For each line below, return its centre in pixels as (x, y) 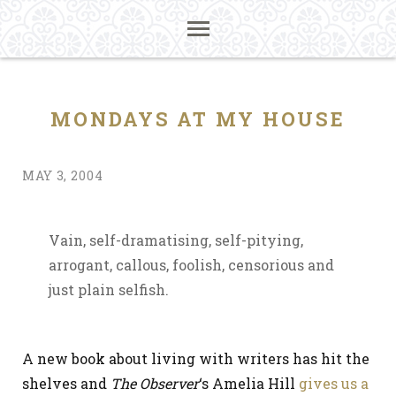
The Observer (155, 383)
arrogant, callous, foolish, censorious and (191, 265)
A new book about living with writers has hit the (196, 358)
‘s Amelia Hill (249, 383)
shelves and (66, 383)
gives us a (334, 383)
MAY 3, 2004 (63, 175)
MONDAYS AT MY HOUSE (198, 119)
